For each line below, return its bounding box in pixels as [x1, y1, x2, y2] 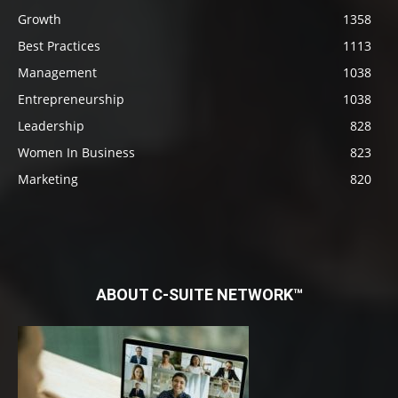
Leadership [18, 117, 84, 134]
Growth [18, 11, 61, 28]
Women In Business [18, 144, 135, 161]
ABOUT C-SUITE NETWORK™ [95, 285, 303, 304]
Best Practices [18, 37, 100, 54]
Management [18, 64, 97, 81]
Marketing [18, 171, 78, 187]
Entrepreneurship [18, 91, 124, 107]
